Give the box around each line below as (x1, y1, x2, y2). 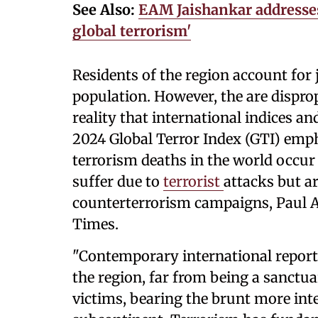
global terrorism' (72, 22, 191, 40)
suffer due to (72, 172, 163, 190)
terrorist (163, 172, 224, 190)
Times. (72, 215, 119, 233)
